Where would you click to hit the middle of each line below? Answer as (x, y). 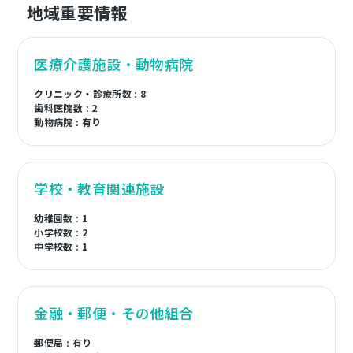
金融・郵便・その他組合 (114, 313)
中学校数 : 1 (61, 246)
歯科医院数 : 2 (66, 108)
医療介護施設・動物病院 (114, 64)
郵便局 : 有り (63, 342)
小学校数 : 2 (61, 232)
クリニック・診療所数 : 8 (90, 93)
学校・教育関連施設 (99, 188)
